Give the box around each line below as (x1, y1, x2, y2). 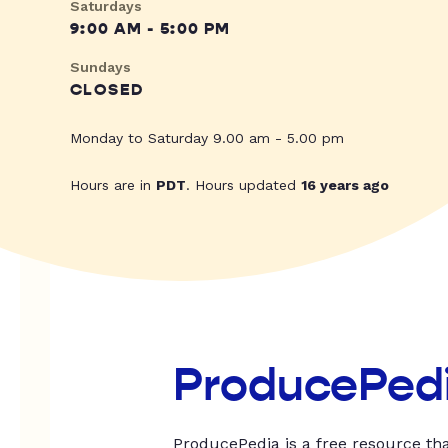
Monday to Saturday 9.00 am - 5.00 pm (70, 129, 344, 146)
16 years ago (301, 176, 389, 193)
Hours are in (70, 176, 156, 193)
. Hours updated (186, 176, 301, 193)
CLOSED (70, 79, 144, 100)
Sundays (70, 58, 131, 75)
